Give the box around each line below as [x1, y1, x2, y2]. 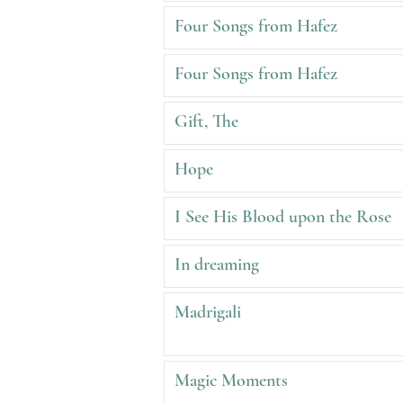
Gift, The [175, 111, 238, 132]
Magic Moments [175, 370, 288, 391]
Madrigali [175, 301, 241, 323]
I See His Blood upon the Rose [175, 206, 391, 228]
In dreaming [175, 254, 259, 275]
